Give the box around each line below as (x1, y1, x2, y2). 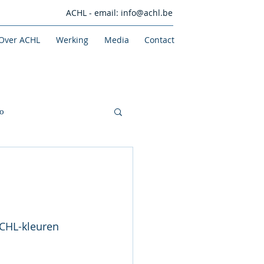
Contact (144, 34, 174, 45)
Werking (55, 34, 88, 45)
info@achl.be (120, 7, 173, 18)
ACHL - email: (65, 7, 121, 18)
